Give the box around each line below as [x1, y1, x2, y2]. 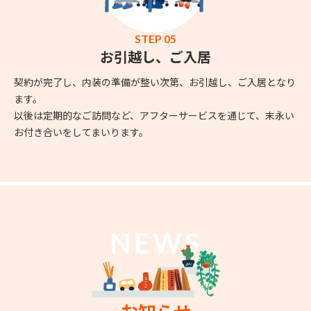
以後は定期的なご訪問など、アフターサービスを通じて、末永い [14, 108, 294, 123]
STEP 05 [135, 32, 176, 46]
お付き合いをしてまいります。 [14, 125, 149, 140]
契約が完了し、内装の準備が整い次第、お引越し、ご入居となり [14, 75, 296, 90]
